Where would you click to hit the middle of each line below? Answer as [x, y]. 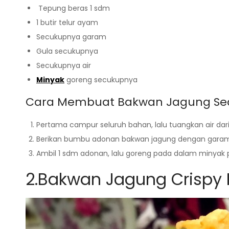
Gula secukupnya [67, 51]
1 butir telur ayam [67, 22]
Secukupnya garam [71, 37]
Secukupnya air [64, 65]
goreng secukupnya [101, 79]
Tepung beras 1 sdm [73, 8]
